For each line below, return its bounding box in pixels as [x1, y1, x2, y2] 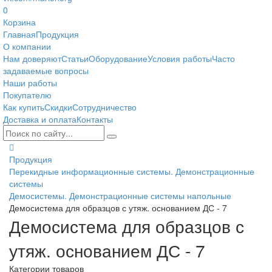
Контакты [76, 112, 113, 125]
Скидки [44, 100, 72, 113]
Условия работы [148, 52, 212, 64]
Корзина [3, 15, 36, 28]
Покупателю [3, 88, 52, 101]
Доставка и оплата [3, 112, 76, 125]
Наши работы [3, 76, 57, 89]
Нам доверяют [3, 52, 61, 64]
